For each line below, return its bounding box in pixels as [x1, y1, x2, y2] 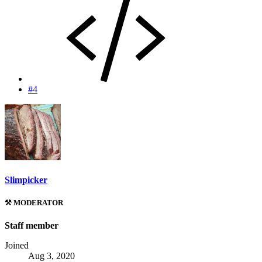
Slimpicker [5, 174, 47, 185]
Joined [5, 240, 29, 251]
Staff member [5, 220, 58, 231]
